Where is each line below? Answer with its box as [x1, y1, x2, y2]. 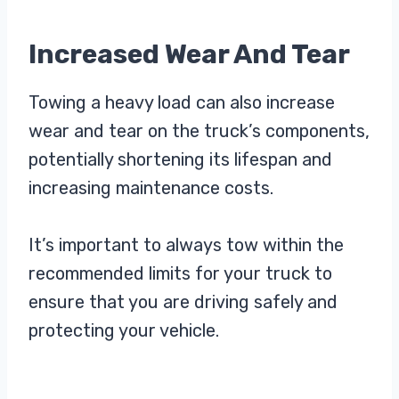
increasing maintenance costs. [28, 177, 273, 199]
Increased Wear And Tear [28, 38, 350, 71]
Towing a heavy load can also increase [28, 92, 335, 114]
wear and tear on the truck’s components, [28, 120, 370, 142]
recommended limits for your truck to [28, 263, 332, 285]
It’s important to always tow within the [28, 234, 344, 256]
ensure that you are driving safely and [28, 291, 338, 313]
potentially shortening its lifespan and [28, 149, 332, 171]
